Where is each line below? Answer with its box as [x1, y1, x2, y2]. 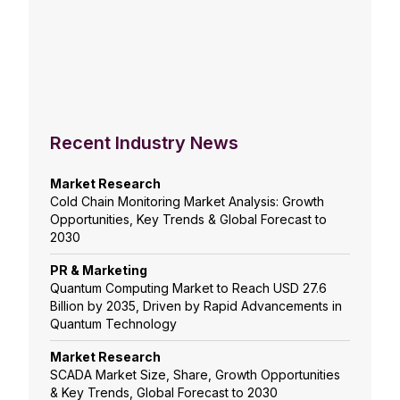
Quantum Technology [50, 316, 177, 332]
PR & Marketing [50, 262, 147, 279]
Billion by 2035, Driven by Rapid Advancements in [50, 298, 342, 314]
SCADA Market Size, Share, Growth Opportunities [50, 367, 340, 383]
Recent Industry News [50, 132, 238, 154]
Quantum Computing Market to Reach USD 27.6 [50, 280, 327, 296]
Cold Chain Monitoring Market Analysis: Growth [50, 194, 324, 210]
